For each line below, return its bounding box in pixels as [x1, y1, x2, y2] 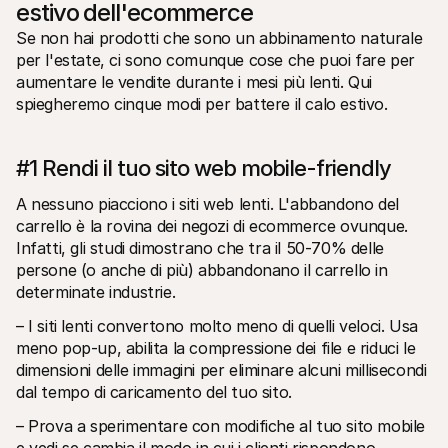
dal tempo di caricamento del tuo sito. [16, 381, 292, 402]
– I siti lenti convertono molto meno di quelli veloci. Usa [16, 315, 418, 336]
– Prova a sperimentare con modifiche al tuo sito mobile [16, 415, 426, 436]
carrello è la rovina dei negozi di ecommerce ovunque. [16, 215, 408, 236]
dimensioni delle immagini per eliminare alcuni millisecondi [16, 359, 427, 380]
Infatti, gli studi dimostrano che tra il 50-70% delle [16, 237, 384, 258]
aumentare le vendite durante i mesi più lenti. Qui [16, 71, 373, 92]
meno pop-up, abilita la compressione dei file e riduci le [16, 337, 416, 358]
